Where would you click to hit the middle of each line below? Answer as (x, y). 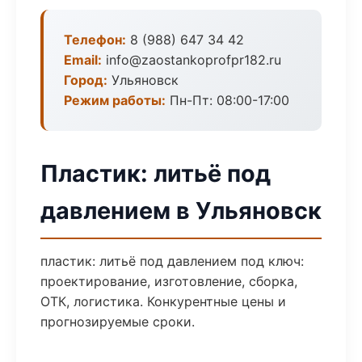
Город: (86, 80)
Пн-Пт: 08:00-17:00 (227, 100)
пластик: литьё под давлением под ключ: (172, 261)
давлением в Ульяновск (181, 210)
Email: (83, 60)
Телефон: (95, 40)
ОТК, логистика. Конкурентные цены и (163, 301)
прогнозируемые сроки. (118, 322)
